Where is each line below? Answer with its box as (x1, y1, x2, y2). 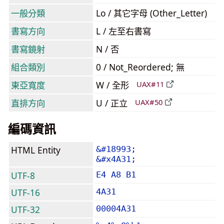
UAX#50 (135, 97, 162, 107)
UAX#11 (136, 79, 164, 89)
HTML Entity (11, 144, 60, 156)
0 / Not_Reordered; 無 (96, 61, 184, 73)
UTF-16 (11, 186, 40, 198)
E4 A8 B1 (96, 169, 136, 179)
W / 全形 (96, 79, 131, 91)
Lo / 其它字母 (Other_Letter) (96, 7, 207, 19)
